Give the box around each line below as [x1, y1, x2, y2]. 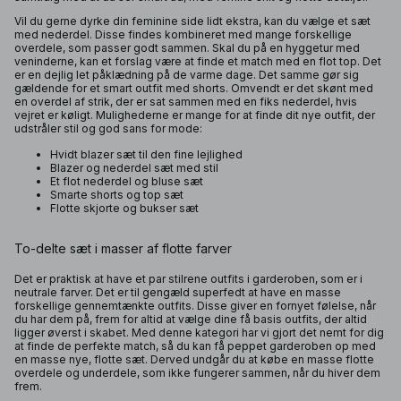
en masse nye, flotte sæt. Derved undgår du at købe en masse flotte [14, 353, 374, 366]
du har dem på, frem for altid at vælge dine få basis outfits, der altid [14, 312, 367, 326]
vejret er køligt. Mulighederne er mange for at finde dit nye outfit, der [14, 108, 375, 122]
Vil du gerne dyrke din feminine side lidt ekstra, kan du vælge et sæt [14, 14, 371, 28]
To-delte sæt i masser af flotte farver [14, 241, 232, 256]
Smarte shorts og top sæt [50, 188, 183, 201]
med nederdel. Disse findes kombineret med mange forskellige [14, 28, 352, 41]
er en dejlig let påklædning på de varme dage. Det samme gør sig [14, 68, 359, 81]
